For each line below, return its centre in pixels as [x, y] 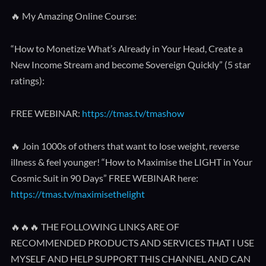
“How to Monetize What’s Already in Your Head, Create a [126, 48]
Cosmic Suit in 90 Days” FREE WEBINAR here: [104, 178]
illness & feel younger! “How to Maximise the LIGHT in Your [131, 162]
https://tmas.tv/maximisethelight [77, 194]
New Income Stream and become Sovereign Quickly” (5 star [130, 64]
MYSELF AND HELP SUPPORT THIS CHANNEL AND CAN [130, 259]
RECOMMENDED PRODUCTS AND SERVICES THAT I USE [132, 243]
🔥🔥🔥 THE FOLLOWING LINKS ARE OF [95, 227]
